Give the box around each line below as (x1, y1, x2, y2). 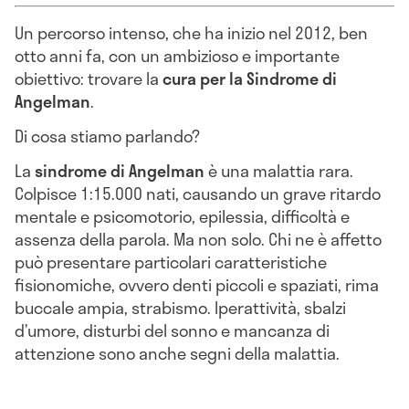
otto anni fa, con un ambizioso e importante (15, 43, 340, 69)
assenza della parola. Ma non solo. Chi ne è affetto (15, 225, 382, 252)
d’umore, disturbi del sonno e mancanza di (15, 317, 330, 343)
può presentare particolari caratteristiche (15, 248, 327, 275)
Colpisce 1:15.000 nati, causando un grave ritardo (15, 180, 381, 206)
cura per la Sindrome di (159, 66, 337, 92)
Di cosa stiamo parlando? (15, 122, 200, 149)
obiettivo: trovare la (15, 66, 159, 92)
